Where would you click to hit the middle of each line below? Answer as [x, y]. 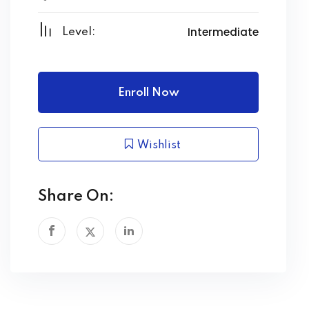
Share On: [76, 196]
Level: [79, 32]
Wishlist [157, 145]
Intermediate [223, 32]
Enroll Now [148, 92]
